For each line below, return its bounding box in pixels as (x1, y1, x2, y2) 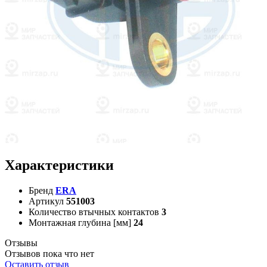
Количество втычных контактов (29, 206, 159, 217)
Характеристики (5, 157, 114, 173)
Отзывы (5, 237, 38, 248)
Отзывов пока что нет (5, 248, 94, 259)
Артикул (29, 195, 64, 206)
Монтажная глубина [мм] (29, 217, 131, 228)
